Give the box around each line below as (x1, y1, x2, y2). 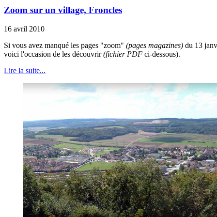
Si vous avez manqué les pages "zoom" (4, 41, 124, 50)
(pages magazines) (124, 41, 183, 50)
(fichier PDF (103, 50, 142, 59)
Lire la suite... (4, 66, 46, 75)
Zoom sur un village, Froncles (4, 5, 122, 15)
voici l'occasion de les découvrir (4, 50, 103, 59)
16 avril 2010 (4, 25, 45, 33)
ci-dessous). (142, 50, 180, 59)
